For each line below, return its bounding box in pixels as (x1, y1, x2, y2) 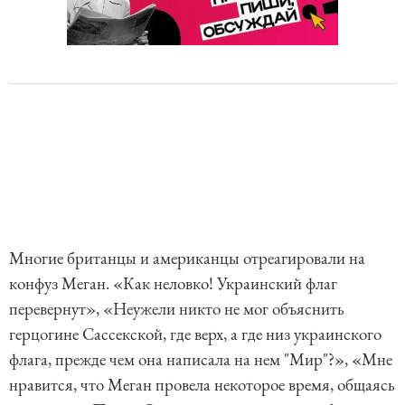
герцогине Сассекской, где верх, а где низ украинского (9, 322, 381, 345)
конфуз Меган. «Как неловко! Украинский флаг (9, 271, 337, 295)
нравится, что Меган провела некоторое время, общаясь (9, 372, 395, 396)
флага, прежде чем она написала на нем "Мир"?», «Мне (9, 347, 392, 371)
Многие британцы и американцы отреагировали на (9, 246, 365, 269)
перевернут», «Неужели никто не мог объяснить (9, 297, 344, 320)
